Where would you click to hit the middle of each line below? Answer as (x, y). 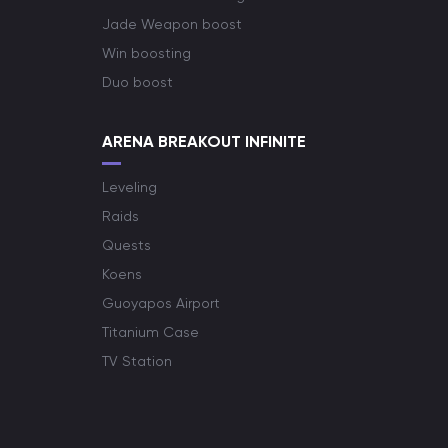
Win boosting (146, 53)
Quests (126, 245)
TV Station (137, 361)
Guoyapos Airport (161, 303)
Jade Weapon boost (172, 24)
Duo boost (137, 82)
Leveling (129, 187)
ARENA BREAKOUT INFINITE (204, 141)
